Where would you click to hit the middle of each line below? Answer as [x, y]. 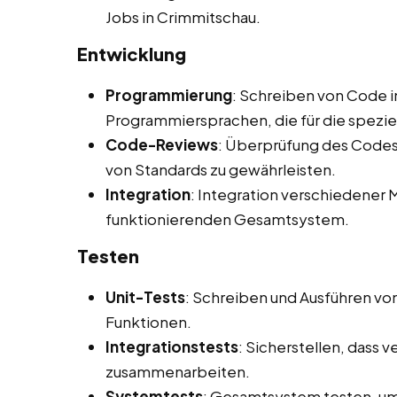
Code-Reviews [162, 145]
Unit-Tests [145, 297]
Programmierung [169, 95]
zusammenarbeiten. [178, 372]
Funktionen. [148, 322]
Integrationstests [172, 347]
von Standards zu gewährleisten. [221, 170]
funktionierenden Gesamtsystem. [227, 219]
